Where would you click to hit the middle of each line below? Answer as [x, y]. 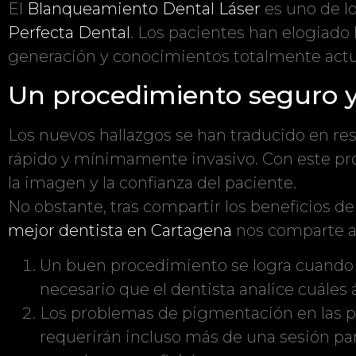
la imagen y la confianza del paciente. [152, 182]
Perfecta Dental [69, 33]
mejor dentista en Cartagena [120, 230]
